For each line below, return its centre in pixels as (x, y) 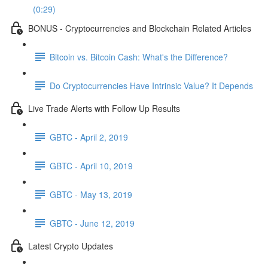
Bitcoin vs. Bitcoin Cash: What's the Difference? (139, 57)
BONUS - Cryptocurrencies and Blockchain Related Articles (140, 28)
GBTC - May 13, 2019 (91, 194)
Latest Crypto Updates (71, 246)
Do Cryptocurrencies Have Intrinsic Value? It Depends (151, 85)
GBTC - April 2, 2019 (89, 137)
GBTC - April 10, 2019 (91, 165)
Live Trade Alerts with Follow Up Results (104, 108)
